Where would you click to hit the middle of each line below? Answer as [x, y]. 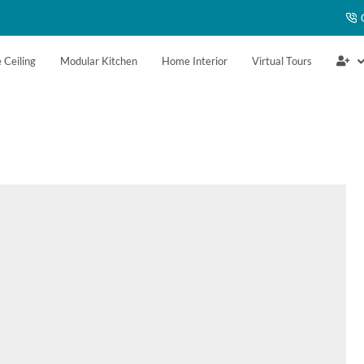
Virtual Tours [282, 61]
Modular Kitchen [98, 61]
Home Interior [194, 61]
